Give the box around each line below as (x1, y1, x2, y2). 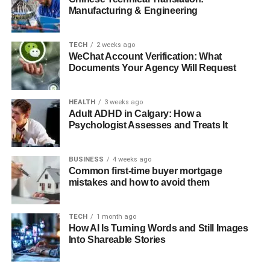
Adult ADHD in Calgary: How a (68, 108, 201, 119)
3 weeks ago (104, 98, 143, 106)
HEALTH (68, 98, 95, 106)
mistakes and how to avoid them (68, 177, 210, 187)
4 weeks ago (112, 155, 151, 163)
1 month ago (96, 213, 136, 221)
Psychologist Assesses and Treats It (68, 120, 228, 130)
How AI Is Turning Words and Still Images (68, 223, 248, 233)
